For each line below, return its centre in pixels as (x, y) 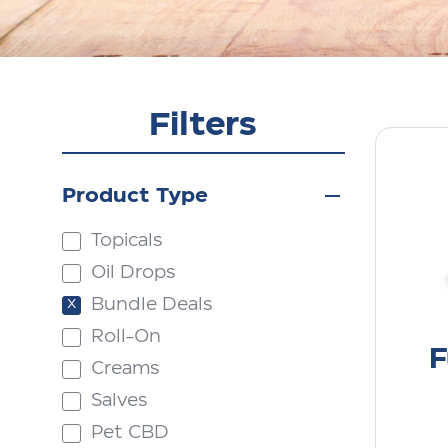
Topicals (126, 241)
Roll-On (126, 337)
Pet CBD (130, 433)
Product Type (135, 196)
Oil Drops (133, 273)
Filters (203, 125)
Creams (125, 369)
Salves (119, 401)
